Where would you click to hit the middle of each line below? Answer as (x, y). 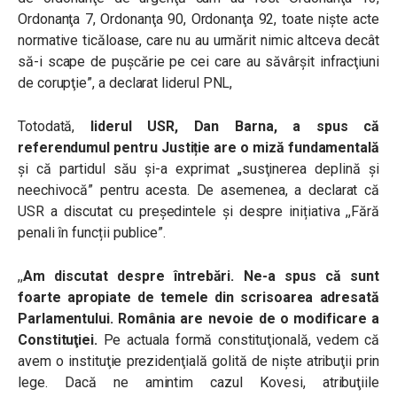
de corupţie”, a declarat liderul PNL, (125, 83)
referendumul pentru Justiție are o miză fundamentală (198, 148)
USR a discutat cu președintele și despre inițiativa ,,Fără (198, 211)
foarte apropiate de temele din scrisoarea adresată (198, 297)
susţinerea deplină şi (310, 169)
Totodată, (54, 126)
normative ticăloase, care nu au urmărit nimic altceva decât (198, 40)
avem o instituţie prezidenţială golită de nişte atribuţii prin (198, 361)
